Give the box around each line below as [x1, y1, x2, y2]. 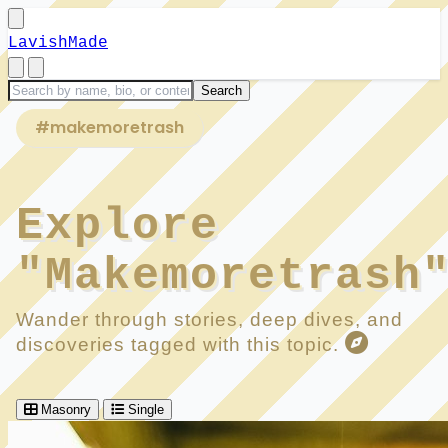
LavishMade [8, 34, 108, 52]
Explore [16, 200, 219, 251]
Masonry [41, 401, 91, 417]
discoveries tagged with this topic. [16, 333, 345, 355]
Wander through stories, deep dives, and [16, 308, 403, 330]
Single [128, 401, 164, 417]
